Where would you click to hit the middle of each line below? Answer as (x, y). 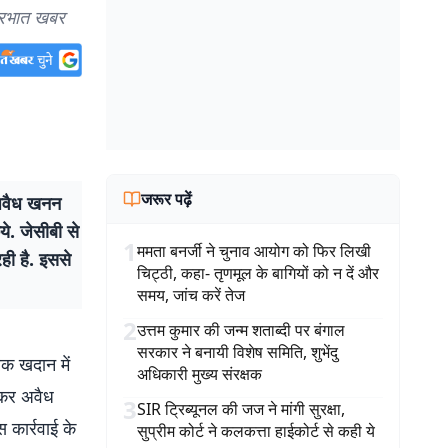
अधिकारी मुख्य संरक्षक (199, 374)
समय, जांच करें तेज (191, 295)
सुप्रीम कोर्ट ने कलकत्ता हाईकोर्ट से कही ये (256, 431)
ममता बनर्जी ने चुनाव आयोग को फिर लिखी (254, 251)
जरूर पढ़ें (166, 199)
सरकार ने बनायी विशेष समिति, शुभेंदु (237, 352)
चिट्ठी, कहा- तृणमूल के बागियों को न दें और (258, 273)
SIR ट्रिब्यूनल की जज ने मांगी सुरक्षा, (241, 409)
